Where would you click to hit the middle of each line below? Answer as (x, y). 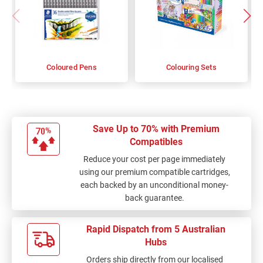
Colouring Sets (191, 67)
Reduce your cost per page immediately (155, 159)
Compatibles (156, 141)
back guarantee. (154, 198)
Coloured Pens (72, 67)
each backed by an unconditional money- (155, 185)
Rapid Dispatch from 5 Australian (156, 229)
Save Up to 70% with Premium (156, 129)
